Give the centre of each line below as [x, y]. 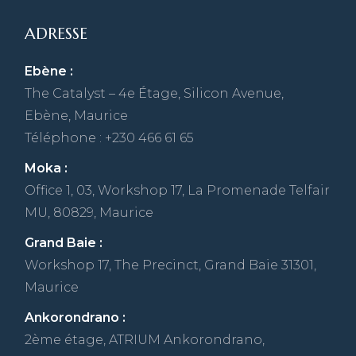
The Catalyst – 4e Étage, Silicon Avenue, [155, 94]
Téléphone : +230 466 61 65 [110, 138]
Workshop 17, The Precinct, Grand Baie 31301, [171, 265]
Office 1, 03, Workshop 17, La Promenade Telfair [178, 191]
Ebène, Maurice [77, 116]
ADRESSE [56, 34]
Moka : [46, 168]
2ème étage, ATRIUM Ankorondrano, [145, 340]
